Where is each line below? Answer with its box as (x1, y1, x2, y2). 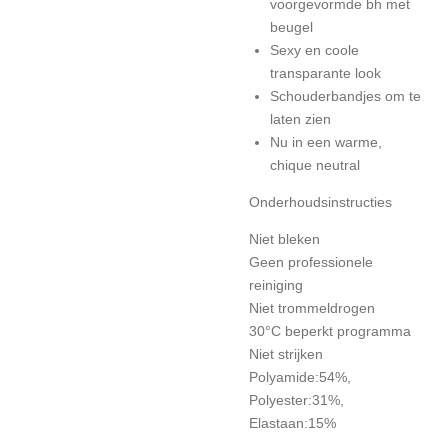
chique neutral (270, 156, 360, 173)
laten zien (270, 110, 331, 127)
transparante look (270, 64, 381, 81)
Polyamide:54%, (249, 368, 351, 385)
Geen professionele (249, 253, 373, 270)
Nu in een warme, (270, 133, 382, 150)
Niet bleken (249, 230, 320, 247)
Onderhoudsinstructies (249, 193, 392, 210)
